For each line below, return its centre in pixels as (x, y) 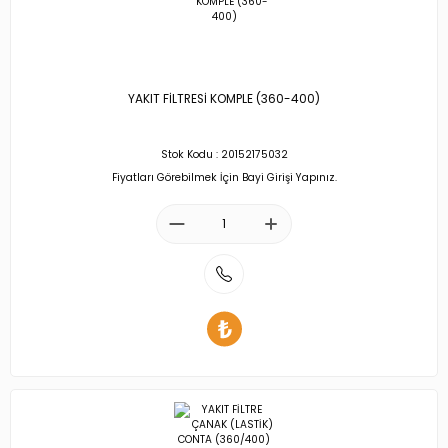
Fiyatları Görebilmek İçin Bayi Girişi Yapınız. (224, 177)
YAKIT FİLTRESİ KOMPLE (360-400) (224, 99)
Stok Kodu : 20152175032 (224, 155)
